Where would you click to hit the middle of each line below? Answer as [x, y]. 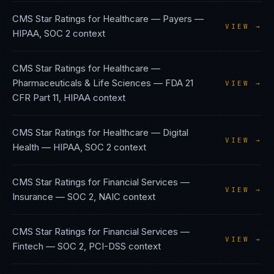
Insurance [33, 197]
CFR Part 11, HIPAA [51, 98]
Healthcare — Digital [146, 132]
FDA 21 [179, 83]
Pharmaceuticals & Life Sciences [82, 83]
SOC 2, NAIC [94, 197]
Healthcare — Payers [147, 19]
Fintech [28, 246]
